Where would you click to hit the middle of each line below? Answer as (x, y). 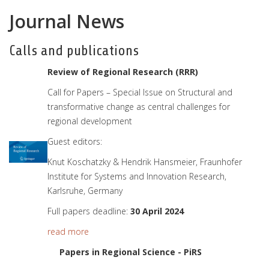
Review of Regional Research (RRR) (123, 72)
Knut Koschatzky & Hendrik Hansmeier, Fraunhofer (145, 162)
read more (68, 231)
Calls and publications (74, 51)
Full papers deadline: (89, 211)
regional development (90, 121)
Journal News (67, 21)
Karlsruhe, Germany (85, 191)
